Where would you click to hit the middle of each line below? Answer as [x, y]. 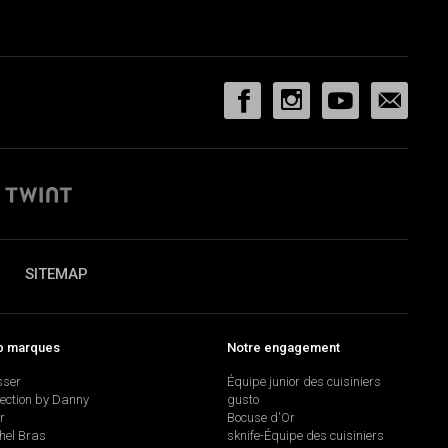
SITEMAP [56, 274]
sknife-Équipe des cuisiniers [306, 436]
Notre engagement [284, 347]
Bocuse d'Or [261, 418]
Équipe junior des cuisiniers [304, 382]
